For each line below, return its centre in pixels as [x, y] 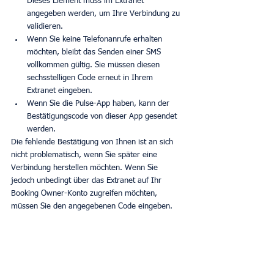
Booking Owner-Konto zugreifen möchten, [85, 193]
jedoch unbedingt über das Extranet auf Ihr [87, 180]
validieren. [45, 26]
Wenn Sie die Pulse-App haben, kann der [99, 103]
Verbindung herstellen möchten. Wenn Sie [86, 168]
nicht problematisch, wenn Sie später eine [85, 155]
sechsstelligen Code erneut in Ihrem [91, 78]
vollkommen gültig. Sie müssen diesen [94, 65]
